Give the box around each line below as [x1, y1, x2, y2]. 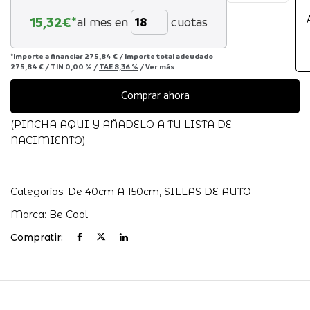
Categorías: [10, 185, 68, 198]
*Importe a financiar [10, 51, 84, 61]
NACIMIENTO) [10, 134, 85, 147]
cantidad [227, 64, 271, 77]
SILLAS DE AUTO [164, 185, 251, 198]
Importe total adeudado [125, 51, 213, 61]
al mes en [77, 14, 129, 29]
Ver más [145, 61, 174, 71]
